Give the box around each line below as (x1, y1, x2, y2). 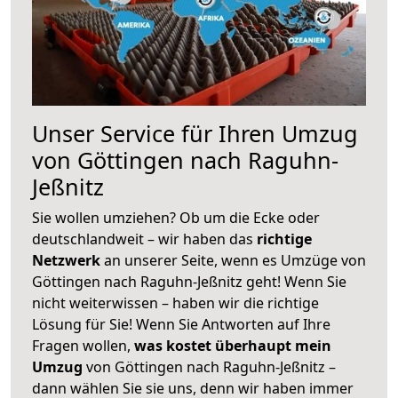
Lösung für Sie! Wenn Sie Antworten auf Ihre (32, 314, 330, 334)
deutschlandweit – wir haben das (32, 228, 257, 249)
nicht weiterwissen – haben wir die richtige (32, 292, 319, 313)
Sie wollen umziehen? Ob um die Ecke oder (32, 207, 320, 227)
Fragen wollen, (32, 335, 134, 355)
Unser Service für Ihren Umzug (32, 117, 358, 148)
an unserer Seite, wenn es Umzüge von (104, 250, 366, 270)
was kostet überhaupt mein (134, 335, 331, 355)
